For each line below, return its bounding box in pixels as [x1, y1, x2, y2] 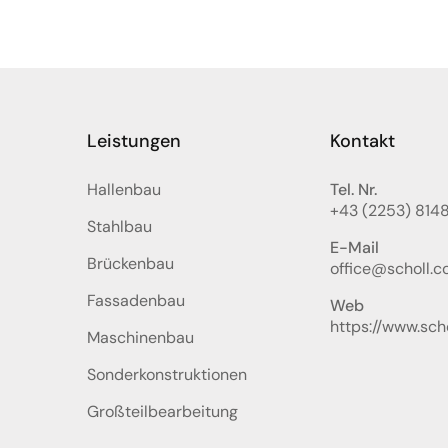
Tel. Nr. [330, 178, 378, 200]
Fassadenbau [86, 289, 185, 311]
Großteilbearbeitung [86, 400, 238, 422]
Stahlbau [86, 215, 152, 237]
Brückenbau [86, 252, 174, 274]
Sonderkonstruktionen [86, 363, 247, 385]
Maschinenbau [86, 326, 194, 348]
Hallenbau [86, 178, 161, 200]
